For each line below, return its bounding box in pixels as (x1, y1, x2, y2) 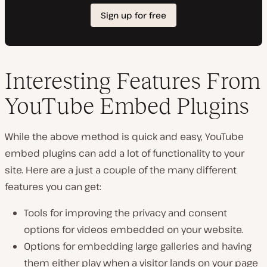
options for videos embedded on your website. (24, 223, 243, 237)
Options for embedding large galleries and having (24, 240, 252, 253)
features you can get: (5, 180, 101, 194)
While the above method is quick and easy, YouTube (5, 130, 244, 144)
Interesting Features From (5, 68, 260, 94)
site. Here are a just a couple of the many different (5, 163, 237, 177)
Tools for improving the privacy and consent (24, 206, 227, 220)
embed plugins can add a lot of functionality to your (5, 147, 244, 160)
